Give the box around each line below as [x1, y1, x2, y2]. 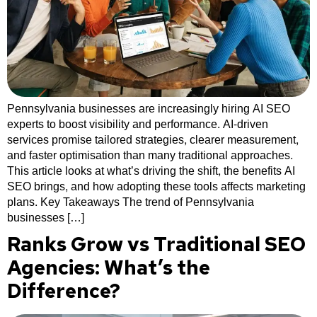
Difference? [7, 277, 120, 304]
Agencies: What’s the [7, 253, 210, 281]
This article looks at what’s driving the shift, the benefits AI [7, 160, 295, 181]
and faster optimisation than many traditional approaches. [7, 144, 293, 166]
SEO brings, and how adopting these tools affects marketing [7, 175, 306, 197]
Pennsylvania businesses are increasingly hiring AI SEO [7, 98, 290, 119]
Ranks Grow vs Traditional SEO [7, 230, 306, 258]
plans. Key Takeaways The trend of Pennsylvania [7, 191, 254, 212]
